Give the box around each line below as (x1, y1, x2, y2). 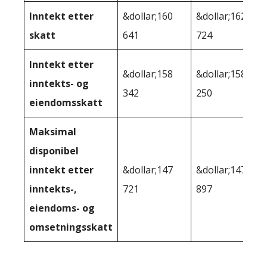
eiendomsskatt (29, 95, 103, 109)
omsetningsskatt (29, 220, 113, 234)
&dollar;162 (196, 9, 246, 23)
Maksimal (29, 125, 76, 138)
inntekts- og (29, 76, 89, 90)
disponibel (29, 144, 79, 157)
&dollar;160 (123, 9, 173, 23)
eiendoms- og (29, 201, 95, 215)
